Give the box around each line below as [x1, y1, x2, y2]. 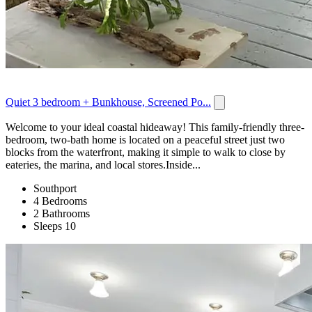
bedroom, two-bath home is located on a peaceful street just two [6, 133, 285, 146]
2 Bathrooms [33, 207, 90, 219]
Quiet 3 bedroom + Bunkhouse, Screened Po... [6, 95, 211, 108]
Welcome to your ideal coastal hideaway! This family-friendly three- [6, 120, 304, 133]
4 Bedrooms [33, 194, 87, 207]
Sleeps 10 [33, 219, 76, 232]
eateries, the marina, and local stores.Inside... [6, 158, 201, 171]
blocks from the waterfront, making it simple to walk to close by [6, 146, 286, 158]
